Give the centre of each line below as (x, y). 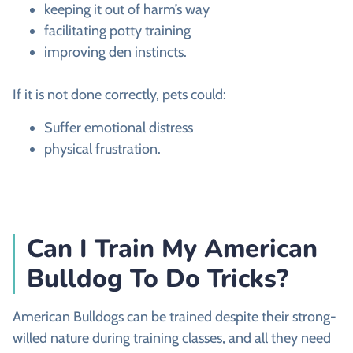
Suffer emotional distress (119, 127)
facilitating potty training (117, 31)
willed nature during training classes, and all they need (172, 338)
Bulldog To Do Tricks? (158, 278)
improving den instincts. (115, 52)
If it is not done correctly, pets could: (119, 95)
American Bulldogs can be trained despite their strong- (175, 316)
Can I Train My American (172, 248)
